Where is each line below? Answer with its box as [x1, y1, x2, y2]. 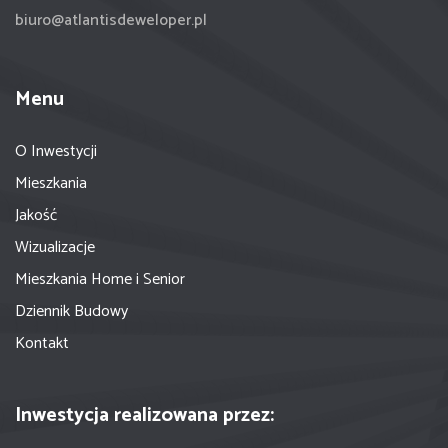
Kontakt [15, 329, 69, 357]
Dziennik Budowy [15, 297, 128, 325]
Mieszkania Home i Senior [15, 265, 185, 293]
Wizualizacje [15, 233, 95, 261]
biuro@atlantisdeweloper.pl [15, 6, 207, 34]
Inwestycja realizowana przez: [15, 398, 274, 432]
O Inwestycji [15, 137, 97, 165]
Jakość [15, 201, 57, 229]
